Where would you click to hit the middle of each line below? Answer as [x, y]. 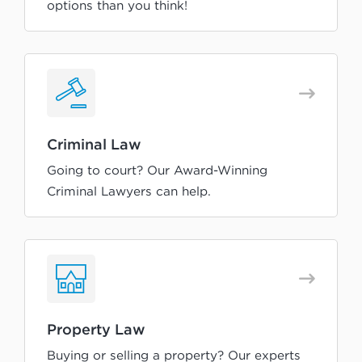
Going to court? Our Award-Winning [157, 170]
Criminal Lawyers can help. [129, 191]
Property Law [96, 329]
